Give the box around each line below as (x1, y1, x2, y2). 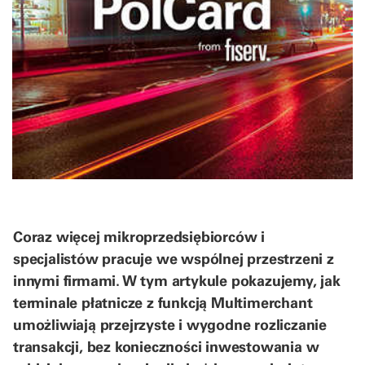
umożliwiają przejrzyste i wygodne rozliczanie (13, 314, 327, 334)
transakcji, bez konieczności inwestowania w (13, 336, 319, 356)
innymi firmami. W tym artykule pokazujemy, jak (13, 270, 341, 290)
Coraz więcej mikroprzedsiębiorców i (13, 226, 265, 246)
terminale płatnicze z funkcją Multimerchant (13, 292, 313, 312)
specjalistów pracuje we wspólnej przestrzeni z (13, 248, 334, 268)
